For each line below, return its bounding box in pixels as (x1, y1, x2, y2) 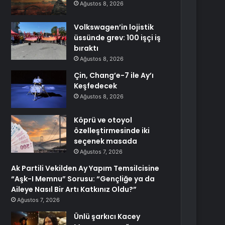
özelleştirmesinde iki (74, 126, 150, 136)
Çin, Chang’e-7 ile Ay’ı (74, 70, 154, 80)
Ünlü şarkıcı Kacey (74, 211, 141, 221)
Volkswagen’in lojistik (74, 22, 154, 32)
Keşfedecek (74, 81, 118, 91)
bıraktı (74, 43, 99, 53)
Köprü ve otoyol (74, 115, 133, 125)
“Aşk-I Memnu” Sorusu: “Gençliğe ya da (11, 174, 155, 184)
